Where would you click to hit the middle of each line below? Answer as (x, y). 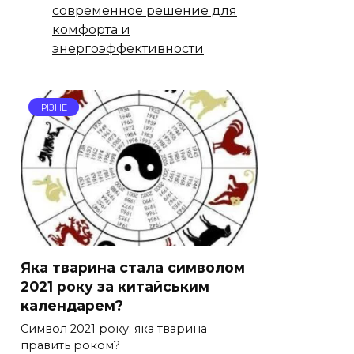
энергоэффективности (128, 48)
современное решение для (145, 10)
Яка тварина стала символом (133, 267)
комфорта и (91, 29)
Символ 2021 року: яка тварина (114, 329)
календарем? (72, 305)
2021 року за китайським (115, 286)
